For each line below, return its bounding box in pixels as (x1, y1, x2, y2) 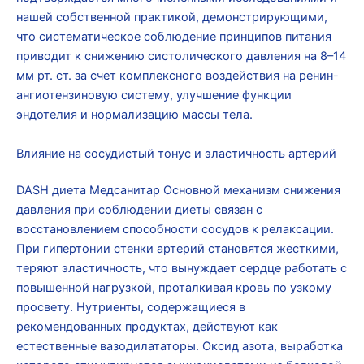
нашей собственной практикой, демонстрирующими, (16, 10, 327, 25)
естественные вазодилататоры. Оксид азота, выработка (16, 339, 343, 354)
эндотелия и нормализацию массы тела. (16, 107, 253, 123)
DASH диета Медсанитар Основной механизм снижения (16, 183, 340, 198)
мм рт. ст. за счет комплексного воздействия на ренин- (16, 68, 339, 84)
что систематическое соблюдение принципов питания (16, 29, 331, 45)
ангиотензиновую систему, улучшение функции (16, 88, 292, 103)
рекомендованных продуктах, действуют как (16, 319, 278, 335)
